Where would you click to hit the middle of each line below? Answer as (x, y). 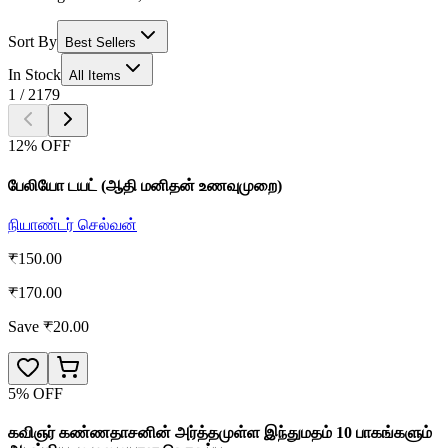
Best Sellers (100, 43)
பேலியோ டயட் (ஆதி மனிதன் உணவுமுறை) (145, 185)
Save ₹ (30, 326)
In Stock (34, 75)
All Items (95, 76)
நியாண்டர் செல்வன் (72, 224)
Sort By (32, 42)
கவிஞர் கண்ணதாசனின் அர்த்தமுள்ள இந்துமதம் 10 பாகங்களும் (220, 433)
